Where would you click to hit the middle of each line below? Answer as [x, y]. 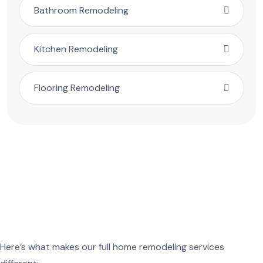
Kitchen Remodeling [76, 49]
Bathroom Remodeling [81, 11]
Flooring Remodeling [77, 88]
